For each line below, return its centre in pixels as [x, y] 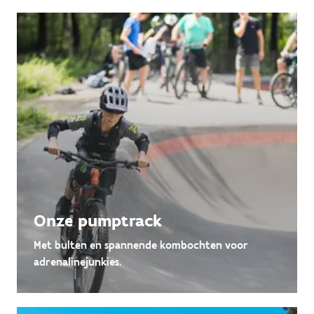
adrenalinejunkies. [77, 262]
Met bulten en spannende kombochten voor [141, 245]
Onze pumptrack [98, 221]
